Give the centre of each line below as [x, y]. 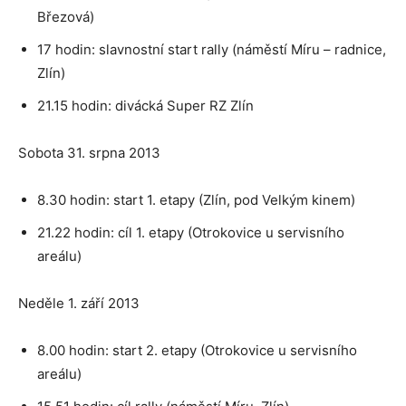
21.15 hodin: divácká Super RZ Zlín [147, 105]
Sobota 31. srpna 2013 [91, 152]
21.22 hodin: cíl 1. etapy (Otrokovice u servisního [191, 232]
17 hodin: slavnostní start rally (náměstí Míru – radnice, [212, 49]
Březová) [68, 16]
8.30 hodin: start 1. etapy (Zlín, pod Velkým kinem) [196, 199]
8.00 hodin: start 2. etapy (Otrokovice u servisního [197, 350]
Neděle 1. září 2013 [81, 303]
